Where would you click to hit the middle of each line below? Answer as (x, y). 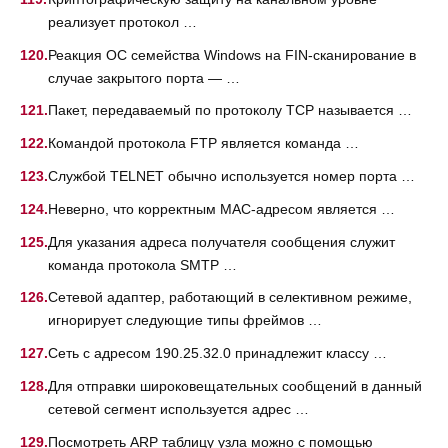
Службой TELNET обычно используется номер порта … (231, 175)
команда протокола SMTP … (142, 264)
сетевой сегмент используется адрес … (178, 408)
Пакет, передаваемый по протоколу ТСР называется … (230, 110)
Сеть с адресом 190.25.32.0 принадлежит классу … (217, 353)
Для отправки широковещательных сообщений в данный (235, 385)
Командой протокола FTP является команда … (203, 143)
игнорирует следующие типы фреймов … (185, 320)
